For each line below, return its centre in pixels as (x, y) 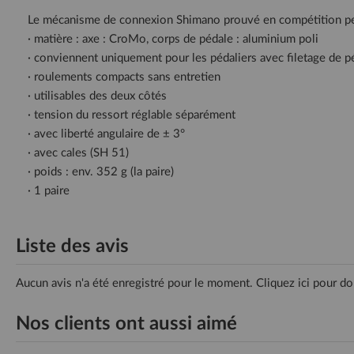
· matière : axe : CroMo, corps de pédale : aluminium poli (173, 40)
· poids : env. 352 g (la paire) (101, 172)
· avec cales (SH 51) (78, 153)
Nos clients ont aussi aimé (126, 324)
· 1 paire (49, 191)
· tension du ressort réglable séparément (132, 115)
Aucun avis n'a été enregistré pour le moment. (136, 284)
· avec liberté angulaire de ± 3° (106, 134)
